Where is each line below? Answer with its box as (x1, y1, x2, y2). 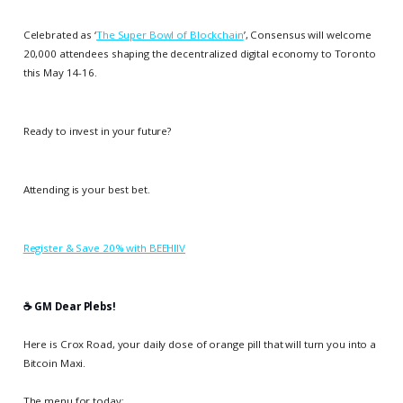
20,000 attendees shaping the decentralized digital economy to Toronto (22, 46, 376, 60)
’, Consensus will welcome (243, 27, 372, 41)
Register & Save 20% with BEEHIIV (22, 241, 186, 255)
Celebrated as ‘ (22, 27, 96, 41)
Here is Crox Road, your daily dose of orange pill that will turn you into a (22, 337, 377, 352)
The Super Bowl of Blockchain (95, 27, 244, 41)
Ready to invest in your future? (22, 123, 172, 138)
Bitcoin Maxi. (22, 356, 86, 371)
